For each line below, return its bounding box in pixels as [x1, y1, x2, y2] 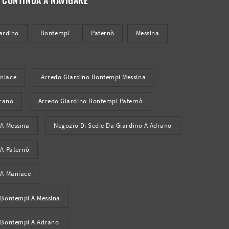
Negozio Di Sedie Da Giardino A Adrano [54, 121, 172, 129]
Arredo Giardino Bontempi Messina [41, 73, 146, 81]
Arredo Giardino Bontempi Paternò [38, 97, 143, 105]
